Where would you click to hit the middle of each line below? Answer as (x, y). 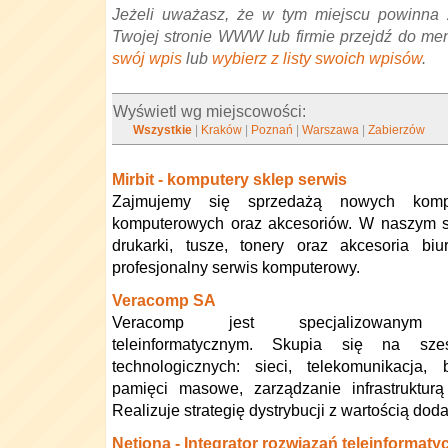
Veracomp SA (164, 300)
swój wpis (147, 58)
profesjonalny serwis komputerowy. (236, 267)
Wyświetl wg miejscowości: (210, 111)
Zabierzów (397, 130)
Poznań (272, 130)
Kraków (222, 130)
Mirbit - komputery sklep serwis (229, 179)
